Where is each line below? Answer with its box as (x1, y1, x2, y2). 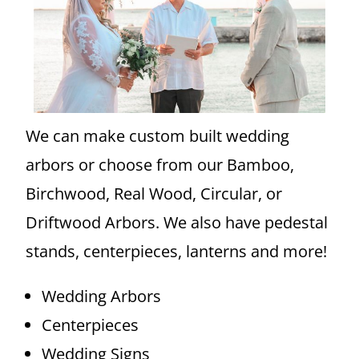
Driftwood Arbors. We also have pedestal (26, 212, 329, 234)
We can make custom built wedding (26, 125, 290, 147)
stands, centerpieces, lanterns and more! (26, 240, 332, 263)
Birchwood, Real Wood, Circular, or (26, 183, 283, 205)
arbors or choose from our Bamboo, (26, 154, 295, 176)
